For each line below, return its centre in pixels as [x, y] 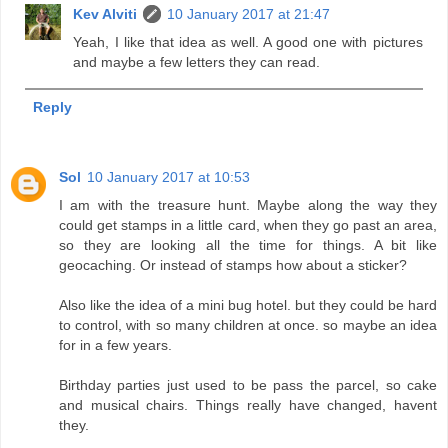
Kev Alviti [105, 13]
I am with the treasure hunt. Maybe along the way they [248, 204]
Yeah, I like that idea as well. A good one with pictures [248, 41]
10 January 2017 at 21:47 [249, 13]
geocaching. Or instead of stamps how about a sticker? [233, 264]
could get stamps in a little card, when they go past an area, [248, 224]
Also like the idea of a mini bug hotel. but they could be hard [248, 304]
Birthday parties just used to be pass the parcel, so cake [248, 384]
